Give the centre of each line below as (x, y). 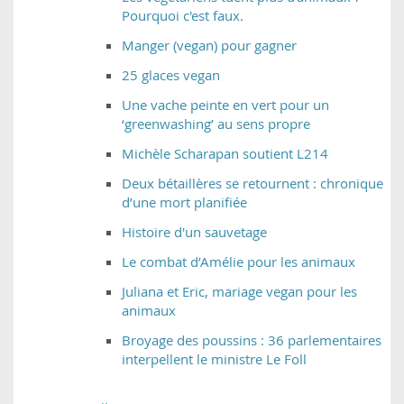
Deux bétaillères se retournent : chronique (252, 184)
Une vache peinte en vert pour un (225, 105)
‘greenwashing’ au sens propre (216, 124)
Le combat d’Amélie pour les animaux (239, 262)
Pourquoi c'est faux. (183, 16)
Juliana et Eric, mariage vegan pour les (239, 292)
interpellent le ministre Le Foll (214, 359)
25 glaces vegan (171, 75)
